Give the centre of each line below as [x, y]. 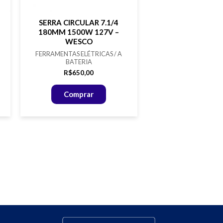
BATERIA [79, 62]
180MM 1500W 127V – [79, 32]
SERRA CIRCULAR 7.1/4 [79, 22]
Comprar [79, 94]
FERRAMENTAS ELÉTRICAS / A [79, 54]
